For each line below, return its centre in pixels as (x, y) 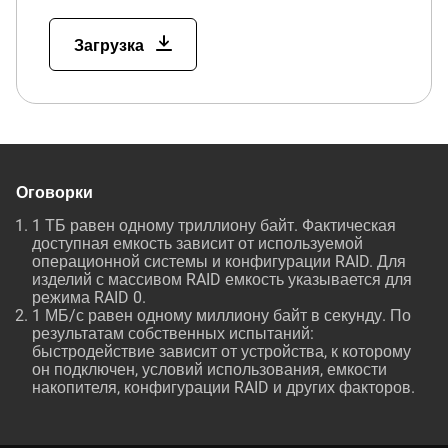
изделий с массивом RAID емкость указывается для (222, 279)
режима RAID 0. (89, 297)
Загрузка (111, 45)
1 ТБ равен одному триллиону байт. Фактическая (214, 225)
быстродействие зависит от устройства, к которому (221, 351)
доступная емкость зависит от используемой (197, 243)
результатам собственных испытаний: (173, 333)
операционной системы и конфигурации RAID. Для (219, 261)
